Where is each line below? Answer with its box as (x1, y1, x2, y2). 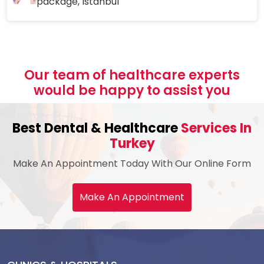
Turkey (109, 134, 155, 153)
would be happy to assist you (34, 81, 230, 100)
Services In (181, 119, 252, 138)
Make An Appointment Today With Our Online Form (13, 157, 251, 171)
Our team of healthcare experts (24, 66, 240, 85)
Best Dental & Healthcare (12, 119, 181, 138)
